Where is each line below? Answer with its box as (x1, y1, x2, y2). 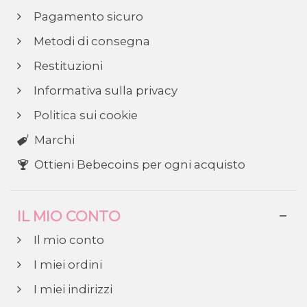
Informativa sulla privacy (31, 84, 177, 98)
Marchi (34, 133, 75, 147)
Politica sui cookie (31, 108, 138, 123)
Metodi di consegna (31, 34, 150, 49)
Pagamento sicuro (31, 10, 143, 24)
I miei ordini (31, 258, 102, 272)
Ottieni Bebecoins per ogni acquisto (34, 158, 245, 172)
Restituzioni (31, 59, 103, 73)
